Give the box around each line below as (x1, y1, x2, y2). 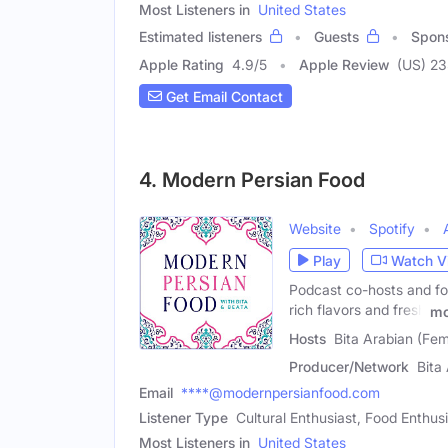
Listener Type (139, 409, 228, 427)
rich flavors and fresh (289, 301, 426, 319)
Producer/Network (289, 358, 409, 376)
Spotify (369, 220, 415, 238)
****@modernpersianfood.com (181, 384, 380, 402)
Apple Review (299, 56, 389, 74)
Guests (314, 28, 359, 46)
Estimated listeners (139, 28, 262, 46)
